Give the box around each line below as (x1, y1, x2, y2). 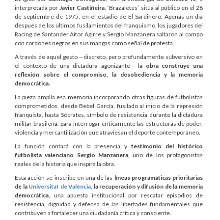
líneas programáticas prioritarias (114, 173, 203, 181)
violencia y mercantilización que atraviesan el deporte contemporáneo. (15, 128, 200, 136)
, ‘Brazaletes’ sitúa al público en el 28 (105, 3, 203, 11)
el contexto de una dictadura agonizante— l (15, 61, 140, 69)
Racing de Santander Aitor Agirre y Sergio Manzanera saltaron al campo (15, 30, 203, 38)
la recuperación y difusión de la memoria (93, 182, 203, 190)
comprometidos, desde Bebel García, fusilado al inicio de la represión (15, 102, 203, 110)
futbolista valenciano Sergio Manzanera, (15, 151, 130, 159)
